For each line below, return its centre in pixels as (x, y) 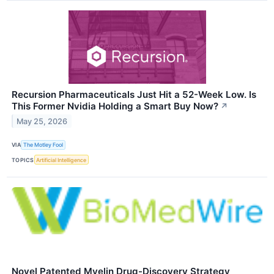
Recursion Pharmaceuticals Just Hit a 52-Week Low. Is (134, 94)
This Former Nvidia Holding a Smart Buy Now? (115, 106)
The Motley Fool (43, 145)
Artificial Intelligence (61, 160)
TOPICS (23, 160)
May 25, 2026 (42, 121)
